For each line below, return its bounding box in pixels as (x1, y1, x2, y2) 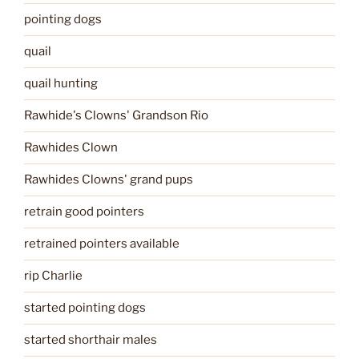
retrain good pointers (24, 204, 144, 220)
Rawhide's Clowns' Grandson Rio (24, 108, 208, 123)
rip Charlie (24, 268, 83, 284)
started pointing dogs (24, 301, 146, 316)
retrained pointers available (24, 236, 179, 252)
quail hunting (24, 76, 98, 91)
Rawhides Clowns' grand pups (24, 172, 193, 188)
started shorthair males (24, 333, 157, 348)
